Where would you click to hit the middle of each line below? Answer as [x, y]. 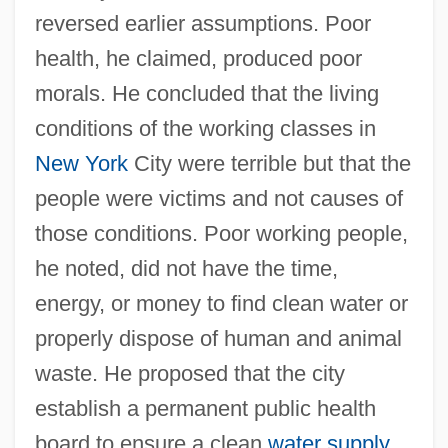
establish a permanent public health [205, 408]
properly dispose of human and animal [218, 338]
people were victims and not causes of [218, 198]
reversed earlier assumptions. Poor [202, 23]
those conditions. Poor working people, [221, 233]
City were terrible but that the [269, 163]
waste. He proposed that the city [189, 373]
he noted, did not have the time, [186, 268]
